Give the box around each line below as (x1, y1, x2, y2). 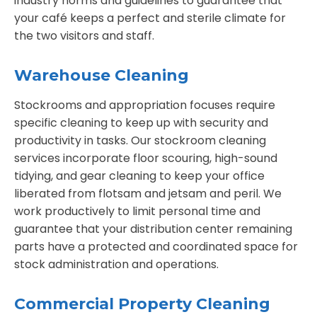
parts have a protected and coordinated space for (14, 238, 298, 255)
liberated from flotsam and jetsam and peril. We (14, 185, 282, 202)
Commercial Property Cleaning (14, 294, 270, 313)
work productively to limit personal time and (14, 202, 260, 219)
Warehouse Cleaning (14, 65, 189, 85)
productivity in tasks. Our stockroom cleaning (14, 132, 266, 149)
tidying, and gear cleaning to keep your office (14, 167, 265, 184)
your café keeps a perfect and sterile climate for (14, 9, 286, 26)
